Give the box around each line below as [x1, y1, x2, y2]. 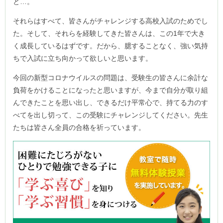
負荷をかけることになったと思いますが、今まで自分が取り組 [13, 86, 208, 95]
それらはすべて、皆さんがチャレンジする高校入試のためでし [13, 17, 208, 25]
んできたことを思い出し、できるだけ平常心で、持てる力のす [13, 99, 208, 107]
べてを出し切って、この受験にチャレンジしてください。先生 [13, 111, 208, 119]
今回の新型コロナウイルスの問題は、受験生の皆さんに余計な [13, 74, 208, 82]
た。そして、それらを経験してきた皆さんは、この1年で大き [13, 29, 205, 38]
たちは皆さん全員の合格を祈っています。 [13, 123, 145, 132]
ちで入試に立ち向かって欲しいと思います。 [13, 54, 152, 63]
